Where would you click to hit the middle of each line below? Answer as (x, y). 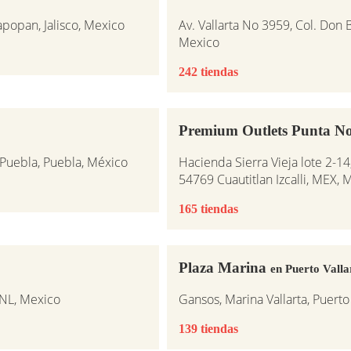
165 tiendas (208, 208)
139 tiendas (208, 328)
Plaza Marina (224, 267)
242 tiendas (208, 71)
